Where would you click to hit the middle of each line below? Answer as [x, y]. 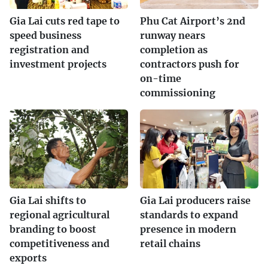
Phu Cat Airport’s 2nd [193, 21]
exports [28, 258]
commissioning [178, 92]
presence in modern [188, 229]
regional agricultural [60, 214]
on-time [161, 78]
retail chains [170, 243]
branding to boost [53, 229]
